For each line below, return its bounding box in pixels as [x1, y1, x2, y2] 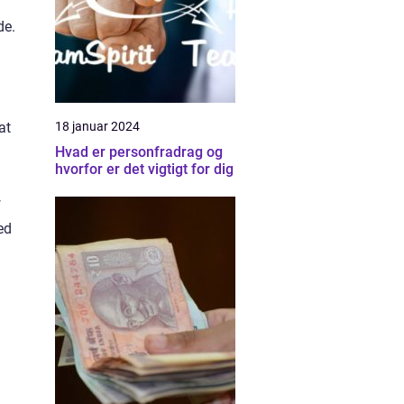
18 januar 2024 [55, 119, 140, 133]
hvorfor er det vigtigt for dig [55, 161, 234, 178]
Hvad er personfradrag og [55, 143, 223, 161]
